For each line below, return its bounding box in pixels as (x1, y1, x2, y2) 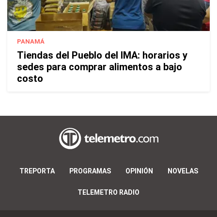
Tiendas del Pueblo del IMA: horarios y (17, 49, 187, 61)
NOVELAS (167, 167, 198, 175)
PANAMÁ (17, 37, 45, 45)
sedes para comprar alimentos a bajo (17, 61, 182, 73)
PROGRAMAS (69, 167, 111, 175)
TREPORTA (19, 167, 55, 175)
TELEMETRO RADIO (77, 188, 139, 196)
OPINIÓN (125, 167, 153, 175)
